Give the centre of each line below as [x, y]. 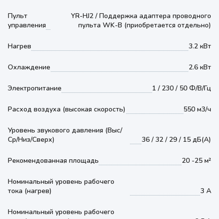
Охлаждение [29, 67]
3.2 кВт [200, 46]
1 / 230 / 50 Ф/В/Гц [182, 88]
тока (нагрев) [30, 191]
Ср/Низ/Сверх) [31, 140]
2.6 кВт [200, 67]
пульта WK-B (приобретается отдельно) [145, 25]
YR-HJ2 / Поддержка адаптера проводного [141, 16]
